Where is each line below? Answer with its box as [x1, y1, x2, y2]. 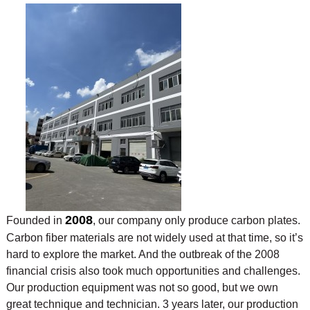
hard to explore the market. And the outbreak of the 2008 [6, 248, 280, 260]
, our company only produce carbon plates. [92, 214, 300, 226]
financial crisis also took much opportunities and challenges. [6, 264, 300, 277]
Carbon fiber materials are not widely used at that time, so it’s [6, 231, 303, 244]
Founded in [6, 214, 65, 226]
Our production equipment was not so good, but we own [6, 281, 278, 293]
